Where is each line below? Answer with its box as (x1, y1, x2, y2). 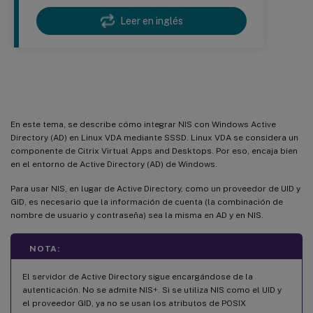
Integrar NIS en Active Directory (10, 67, 268, 87)
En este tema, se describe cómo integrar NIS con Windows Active (10, 119, 276, 129)
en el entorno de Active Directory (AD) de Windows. (10, 159, 217, 169)
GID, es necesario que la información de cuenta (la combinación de (10, 196, 283, 207)
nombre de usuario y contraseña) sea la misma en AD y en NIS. (10, 210, 263, 220)
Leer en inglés (119, 15, 183, 27)
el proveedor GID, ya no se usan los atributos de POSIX (22, 298, 246, 308)
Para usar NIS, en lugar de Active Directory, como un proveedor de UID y (10, 183, 300, 194)
